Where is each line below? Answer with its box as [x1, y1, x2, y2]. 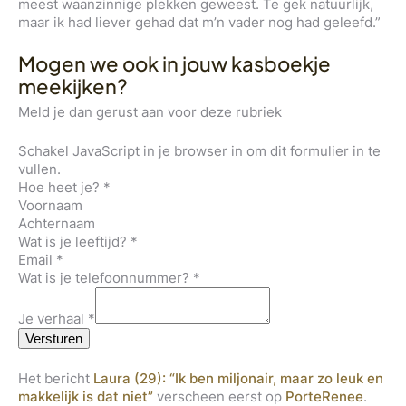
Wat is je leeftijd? [18, 232, 130, 250]
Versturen [25, 330, 82, 346]
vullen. [18, 159, 61, 178]
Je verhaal [18, 309, 88, 327]
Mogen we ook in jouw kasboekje [18, 51, 331, 77]
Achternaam [18, 214, 95, 232]
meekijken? [18, 73, 128, 100]
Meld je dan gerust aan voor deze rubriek [18, 102, 282, 121]
